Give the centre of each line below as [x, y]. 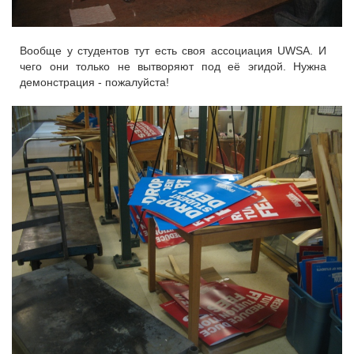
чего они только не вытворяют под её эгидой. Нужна [173, 67]
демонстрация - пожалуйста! [94, 83]
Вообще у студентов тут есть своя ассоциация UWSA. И [173, 51]
